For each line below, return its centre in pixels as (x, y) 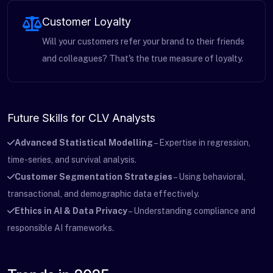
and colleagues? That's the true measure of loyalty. (143, 58)
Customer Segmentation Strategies (94, 177)
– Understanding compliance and (191, 211)
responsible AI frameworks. (61, 228)
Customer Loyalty (87, 22)
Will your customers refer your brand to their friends (143, 41)
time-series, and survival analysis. (72, 160)
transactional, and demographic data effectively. (103, 194)
